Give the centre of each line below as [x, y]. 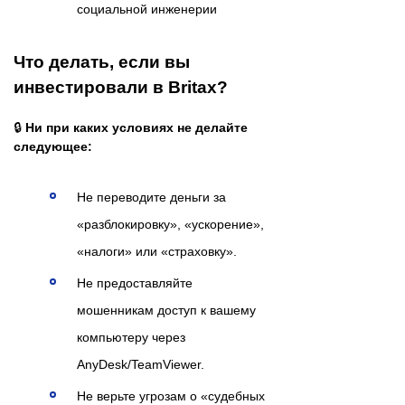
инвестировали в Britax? [121, 88]
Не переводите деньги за [151, 198]
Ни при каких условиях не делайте [137, 128]
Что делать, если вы [102, 62]
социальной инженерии [147, 9]
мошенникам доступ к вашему [166, 311]
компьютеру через [131, 338]
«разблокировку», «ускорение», [170, 225]
